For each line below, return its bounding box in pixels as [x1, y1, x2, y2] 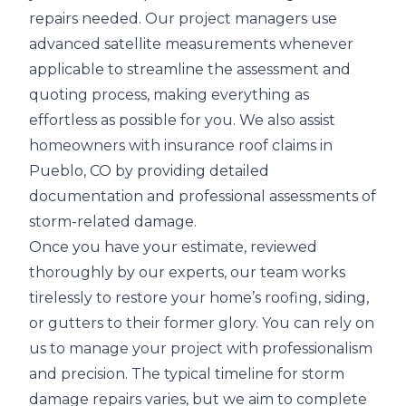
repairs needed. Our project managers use [29, 10, 337, 27]
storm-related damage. [29, 213, 197, 230]
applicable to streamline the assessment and [29, 61, 351, 78]
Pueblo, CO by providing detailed [29, 162, 269, 179]
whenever [275, 35, 353, 53]
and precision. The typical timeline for [29, 365, 302, 382]
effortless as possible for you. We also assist [29, 111, 335, 129]
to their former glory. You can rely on [103, 314, 374, 332]
